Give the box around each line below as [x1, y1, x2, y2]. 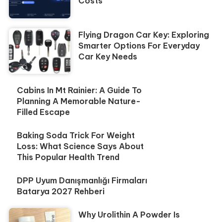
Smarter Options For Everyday [78, 40, 200, 51]
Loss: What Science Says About [17, 141, 144, 152]
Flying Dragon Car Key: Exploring [78, 29, 210, 40]
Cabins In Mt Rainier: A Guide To [17, 85, 142, 96]
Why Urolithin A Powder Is [78, 210, 180, 220]
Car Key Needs [78, 51, 138, 61]
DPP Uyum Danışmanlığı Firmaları [17, 175, 148, 186]
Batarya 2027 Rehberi [17, 186, 105, 197]
